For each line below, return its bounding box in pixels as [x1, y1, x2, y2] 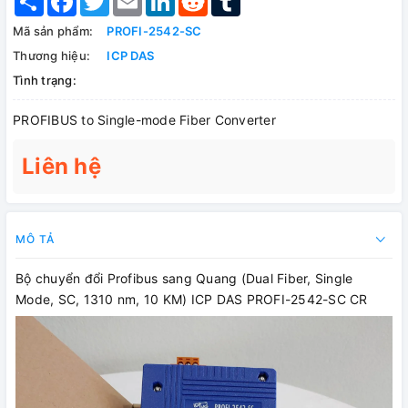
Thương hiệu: [13, 48, 90, 64]
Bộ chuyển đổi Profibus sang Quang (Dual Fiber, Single [15, 270, 353, 287]
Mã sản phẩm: [13, 24, 93, 39]
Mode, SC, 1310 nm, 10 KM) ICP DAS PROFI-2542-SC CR [15, 291, 368, 308]
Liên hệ [22, 153, 101, 180]
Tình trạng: [13, 73, 76, 88]
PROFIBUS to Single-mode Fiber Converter [13, 112, 276, 128]
